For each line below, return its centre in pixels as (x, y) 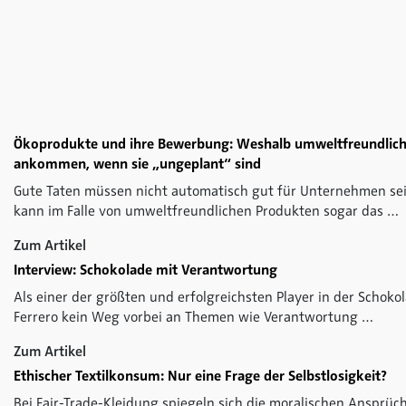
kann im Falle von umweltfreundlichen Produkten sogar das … (206, 211)
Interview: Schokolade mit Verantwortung (145, 270)
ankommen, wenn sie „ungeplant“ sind (137, 164)
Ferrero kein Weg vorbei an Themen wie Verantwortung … (193, 317)
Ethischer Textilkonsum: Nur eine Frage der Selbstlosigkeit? (200, 376)
